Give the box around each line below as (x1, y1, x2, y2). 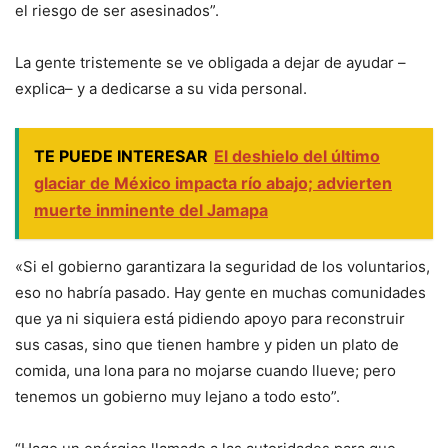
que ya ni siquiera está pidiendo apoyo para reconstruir (15, 308, 405, 328)
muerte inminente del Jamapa (34, 199, 268, 220)
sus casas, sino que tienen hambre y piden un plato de (15, 334, 399, 354)
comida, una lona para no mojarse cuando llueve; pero (15, 360, 396, 380)
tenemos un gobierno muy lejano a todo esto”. (15, 386, 340, 406)
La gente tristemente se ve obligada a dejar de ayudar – (15, 52, 406, 72)
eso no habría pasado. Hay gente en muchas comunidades (15, 282, 426, 302)
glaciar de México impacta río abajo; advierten (34, 172, 392, 193)
